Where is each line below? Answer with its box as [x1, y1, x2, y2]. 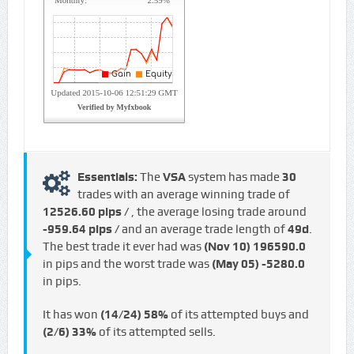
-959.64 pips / [42, 222, 122, 237]
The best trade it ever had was [42, 239, 204, 254]
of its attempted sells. [96, 325, 216, 340]
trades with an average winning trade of [77, 187, 290, 202]
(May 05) [211, 257, 259, 272]
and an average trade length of [121, 222, 288, 237]
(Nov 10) [203, 239, 250, 254]
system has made [185, 170, 282, 185]
